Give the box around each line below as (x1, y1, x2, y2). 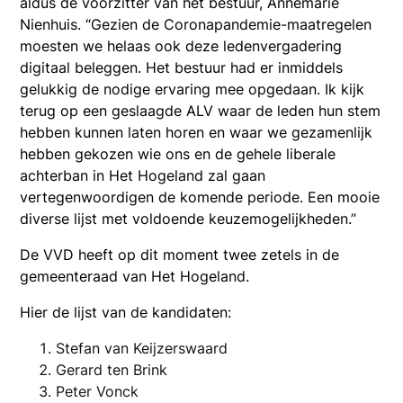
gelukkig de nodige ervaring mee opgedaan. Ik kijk (20, 79, 365, 98)
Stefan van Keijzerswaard (56, 338, 228, 357)
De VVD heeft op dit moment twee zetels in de (20, 245, 340, 264)
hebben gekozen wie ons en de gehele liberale (20, 144, 336, 163)
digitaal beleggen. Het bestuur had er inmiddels (20, 58, 344, 76)
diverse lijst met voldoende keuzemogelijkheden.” (20, 209, 357, 228)
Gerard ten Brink (56, 360, 168, 379)
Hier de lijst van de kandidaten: (20, 302, 232, 321)
